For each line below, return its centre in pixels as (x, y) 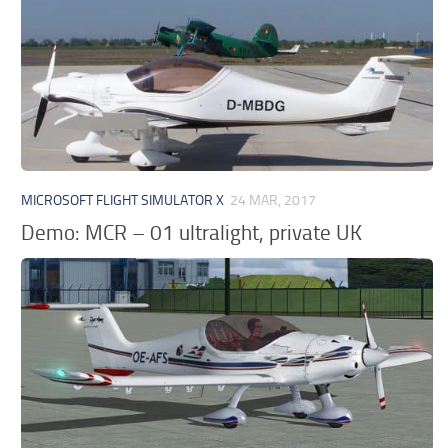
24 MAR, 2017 (273, 200)
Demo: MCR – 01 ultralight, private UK (192, 233)
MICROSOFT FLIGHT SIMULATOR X (123, 200)
